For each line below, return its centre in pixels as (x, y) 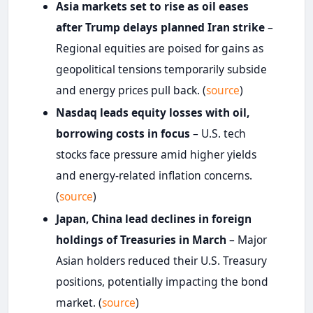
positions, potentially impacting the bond (162, 281)
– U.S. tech (218, 133)
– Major (246, 239)
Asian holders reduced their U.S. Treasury (161, 260)
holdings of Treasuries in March (141, 239)
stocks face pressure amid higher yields (156, 154)
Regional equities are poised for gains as (159, 48)
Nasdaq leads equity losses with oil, (152, 112)
